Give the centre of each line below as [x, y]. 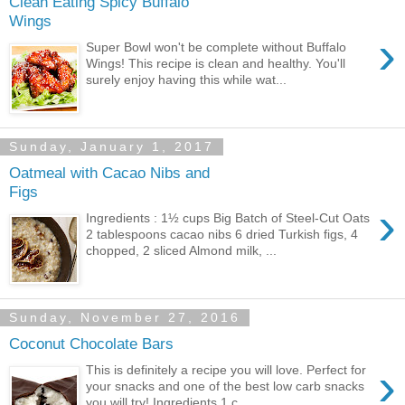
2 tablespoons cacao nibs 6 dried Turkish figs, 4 [222, 234]
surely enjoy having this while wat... [187, 79]
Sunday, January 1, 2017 [112, 147]
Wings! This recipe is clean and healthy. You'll [216, 63]
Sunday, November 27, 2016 [125, 318]
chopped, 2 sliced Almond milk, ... [182, 250]
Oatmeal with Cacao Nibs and [109, 172]
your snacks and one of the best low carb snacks [226, 386]
